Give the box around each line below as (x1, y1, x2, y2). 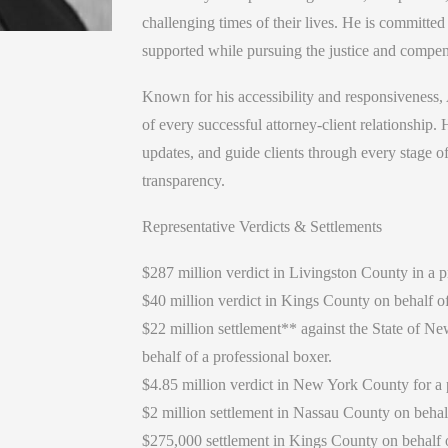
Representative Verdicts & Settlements (141, 218, 382, 236)
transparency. (141, 172, 225, 190)
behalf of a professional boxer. (141, 348, 332, 366)
